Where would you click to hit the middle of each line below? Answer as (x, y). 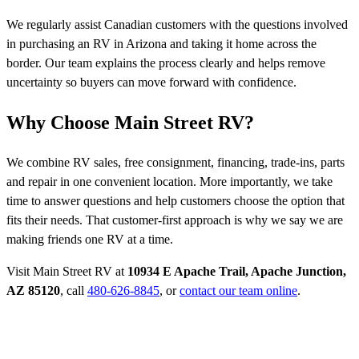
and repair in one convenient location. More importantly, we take (169, 182)
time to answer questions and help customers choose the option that (175, 201)
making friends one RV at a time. (90, 240)
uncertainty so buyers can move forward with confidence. (151, 82)
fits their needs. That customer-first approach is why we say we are (175, 220)
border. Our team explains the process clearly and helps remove (166, 63)
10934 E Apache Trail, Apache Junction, (237, 272)
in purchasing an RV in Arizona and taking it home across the (161, 43)
